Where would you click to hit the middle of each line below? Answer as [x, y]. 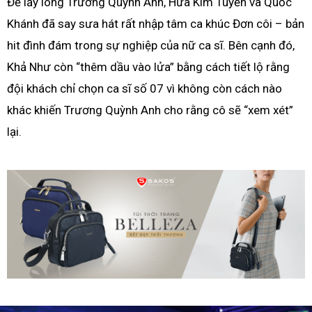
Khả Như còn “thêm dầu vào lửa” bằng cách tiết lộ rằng [148, 67]
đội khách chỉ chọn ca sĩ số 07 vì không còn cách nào [145, 88]
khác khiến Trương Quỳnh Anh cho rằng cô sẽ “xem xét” [150, 110]
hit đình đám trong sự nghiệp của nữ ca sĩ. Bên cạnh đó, [151, 45]
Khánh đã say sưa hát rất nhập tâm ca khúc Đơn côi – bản [156, 23]
